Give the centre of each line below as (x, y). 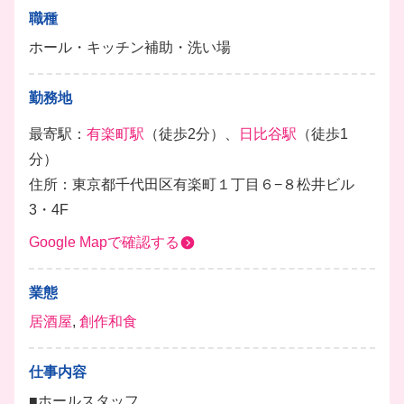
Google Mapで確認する (104, 242)
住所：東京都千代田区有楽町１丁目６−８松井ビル (192, 184)
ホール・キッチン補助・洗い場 (130, 47)
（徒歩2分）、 (192, 134)
